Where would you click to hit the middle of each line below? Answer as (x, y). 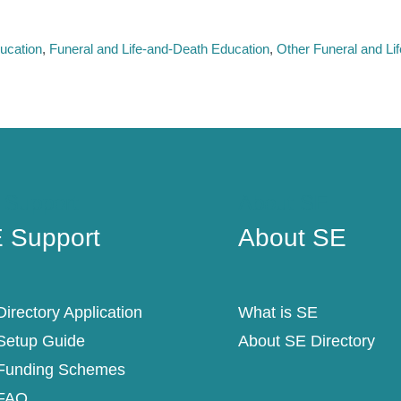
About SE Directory (307, 341)
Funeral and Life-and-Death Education (159, 48)
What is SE (278, 313)
